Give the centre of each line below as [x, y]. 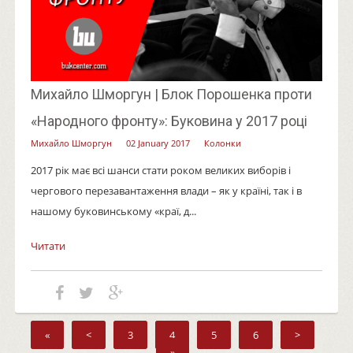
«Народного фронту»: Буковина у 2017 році [169, 121]
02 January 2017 [158, 143]
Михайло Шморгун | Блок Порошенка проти [171, 94]
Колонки [222, 143]
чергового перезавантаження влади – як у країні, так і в [166, 190]
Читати [48, 245]
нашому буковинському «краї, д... [113, 211]
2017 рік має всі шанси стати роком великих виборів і [160, 170]
